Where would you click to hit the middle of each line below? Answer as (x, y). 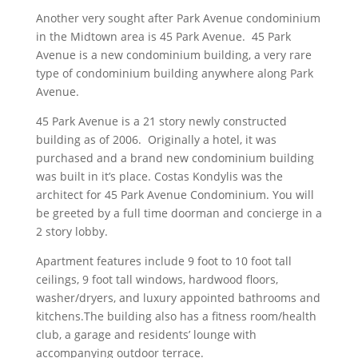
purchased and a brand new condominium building (175, 158)
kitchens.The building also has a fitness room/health (176, 316)
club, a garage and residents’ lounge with (146, 334)
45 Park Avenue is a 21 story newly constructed (161, 121)
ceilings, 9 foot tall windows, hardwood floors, (157, 279)
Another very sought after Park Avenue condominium (178, 18)
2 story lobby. (72, 231)
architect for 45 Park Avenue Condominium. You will (175, 195)
